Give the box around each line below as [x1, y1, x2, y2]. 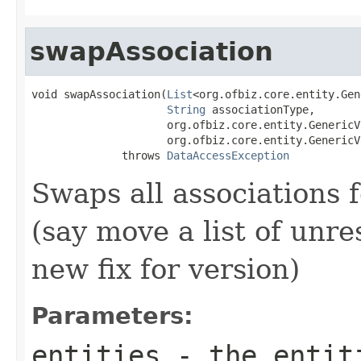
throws [31, 148, 167, 162]
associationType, [205, 102, 315, 116]
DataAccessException [167, 148, 289, 162]
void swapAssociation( [31, 87, 167, 101]
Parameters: [31, 301, 193, 330]
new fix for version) [31, 252, 300, 285]
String [167, 102, 205, 116]
